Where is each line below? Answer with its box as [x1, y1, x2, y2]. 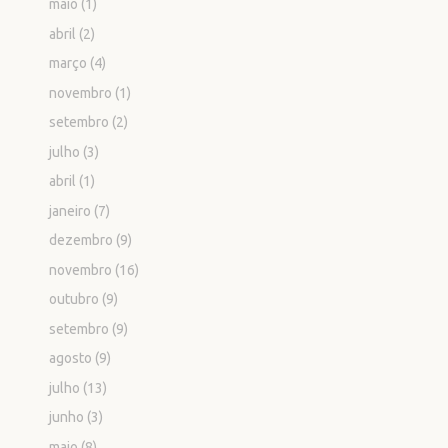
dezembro [49, 232, 114, 249]
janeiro [49, 202, 92, 219]
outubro [49, 291, 100, 308]
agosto [49, 350, 93, 367]
